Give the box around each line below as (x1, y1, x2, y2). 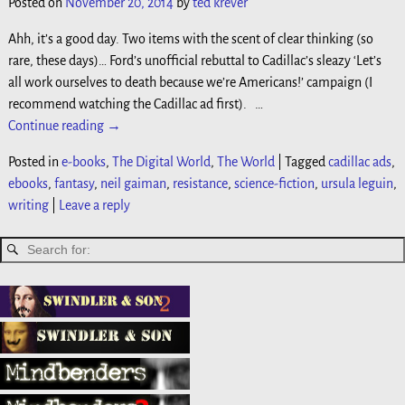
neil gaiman (99, 175, 166, 191)
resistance (172, 175, 228, 191)
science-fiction (233, 175, 315, 191)
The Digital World (111, 154, 211, 169)
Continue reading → (7, 118, 121, 133)
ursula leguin (320, 175, 393, 191)
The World (216, 154, 275, 169)
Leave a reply (58, 197, 130, 212)
